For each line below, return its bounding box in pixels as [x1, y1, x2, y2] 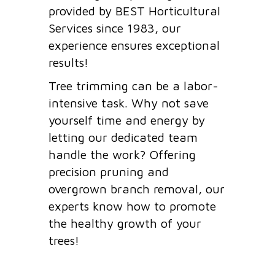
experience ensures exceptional [48, 37, 220, 52]
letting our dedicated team [48, 130, 198, 144]
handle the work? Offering [48, 147, 196, 161]
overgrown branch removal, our [48, 181, 225, 196]
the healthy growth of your [48, 215, 201, 230]
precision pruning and [48, 164, 169, 179]
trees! [48, 233, 79, 247]
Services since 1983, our [48, 20, 181, 35]
